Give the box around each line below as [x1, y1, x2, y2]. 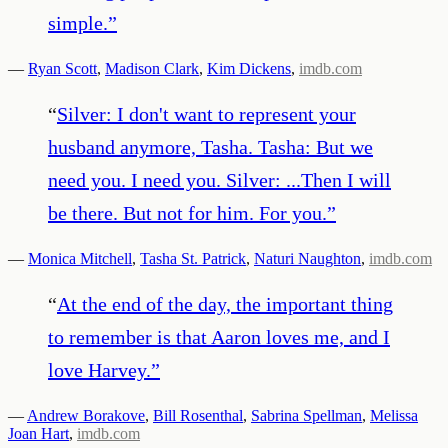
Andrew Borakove [27, 406, 145, 424]
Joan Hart [8, 424, 69, 442]
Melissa [370, 406, 418, 424]
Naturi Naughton [254, 249, 361, 267]
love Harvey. [48, 358, 151, 381]
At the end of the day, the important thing [57, 292, 393, 315]
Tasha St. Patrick [140, 249, 246, 267]
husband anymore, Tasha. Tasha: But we [48, 135, 373, 158]
